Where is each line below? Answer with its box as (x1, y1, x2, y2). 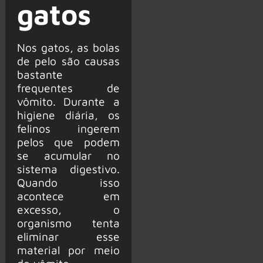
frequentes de (16, 80, 120, 95)
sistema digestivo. (16, 161, 120, 176)
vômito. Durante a (16, 94, 120, 108)
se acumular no (16, 148, 120, 162)
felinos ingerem (16, 121, 120, 135)
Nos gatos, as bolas (16, 40, 120, 54)
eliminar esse (16, 229, 120, 243)
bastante (16, 67, 63, 81)
